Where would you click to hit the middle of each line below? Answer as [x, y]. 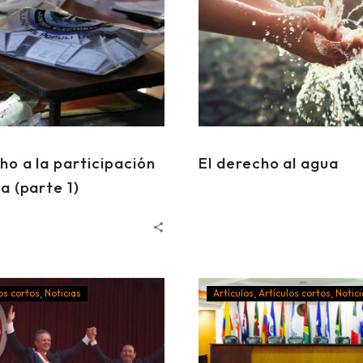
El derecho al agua [269, 163]
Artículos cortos [295, 293]
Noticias [63, 293]
